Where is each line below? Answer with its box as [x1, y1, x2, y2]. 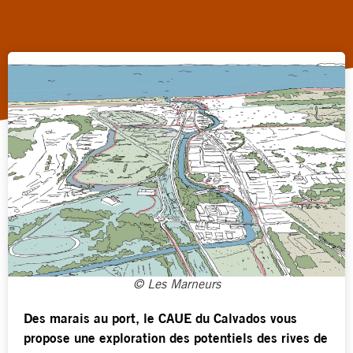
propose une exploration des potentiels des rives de [24, 333, 328, 347]
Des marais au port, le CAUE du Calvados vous [24, 313, 297, 327]
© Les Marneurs [132, 279, 221, 292]
